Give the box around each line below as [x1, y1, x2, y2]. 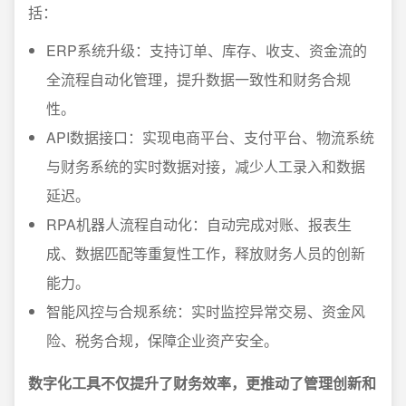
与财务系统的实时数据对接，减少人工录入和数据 [46, 156, 365, 177]
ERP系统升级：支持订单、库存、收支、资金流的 [46, 40, 367, 61]
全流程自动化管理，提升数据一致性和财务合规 [46, 69, 351, 90]
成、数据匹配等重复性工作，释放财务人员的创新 [46, 243, 365, 264]
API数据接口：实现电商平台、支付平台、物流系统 [46, 127, 374, 148]
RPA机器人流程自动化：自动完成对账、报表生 [46, 214, 352, 235]
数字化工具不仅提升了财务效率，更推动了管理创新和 [28, 372, 376, 393]
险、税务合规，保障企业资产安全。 [46, 330, 278, 351]
